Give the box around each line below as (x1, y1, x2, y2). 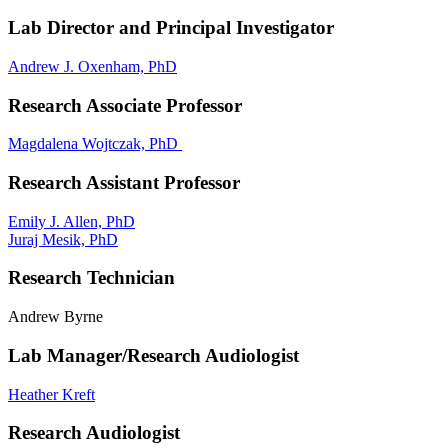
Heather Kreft (8, 385, 95, 403)
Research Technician (8, 267, 175, 289)
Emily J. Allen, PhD (8, 212, 135, 230)
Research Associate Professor (8, 94, 242, 116)
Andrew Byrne (8, 308, 103, 326)
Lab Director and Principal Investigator (8, 17, 334, 39)
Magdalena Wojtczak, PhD (8, 135, 182, 153)
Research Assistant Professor (8, 172, 240, 194)
